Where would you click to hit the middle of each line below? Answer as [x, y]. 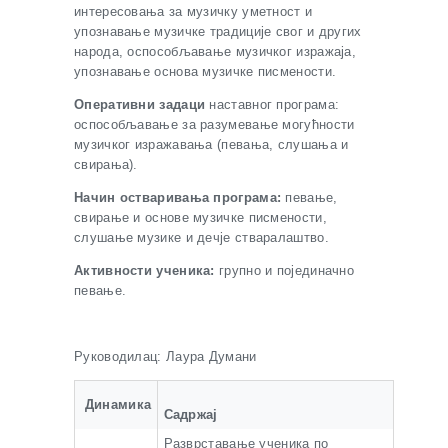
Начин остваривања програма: [178, 197]
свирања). [106, 164]
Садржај [190, 414]
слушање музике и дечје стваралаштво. [201, 237]
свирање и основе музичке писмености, [200, 217]
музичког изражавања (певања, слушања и [211, 144]
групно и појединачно [284, 270]
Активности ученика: [144, 270]
